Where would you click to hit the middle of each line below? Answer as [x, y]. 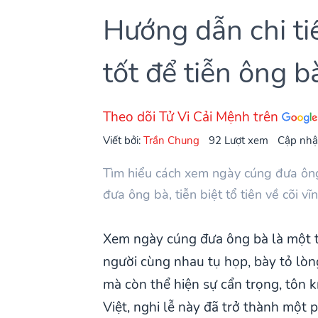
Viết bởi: [124, 140]
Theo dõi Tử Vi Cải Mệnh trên [193, 117]
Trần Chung [172, 140]
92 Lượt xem [239, 140]
